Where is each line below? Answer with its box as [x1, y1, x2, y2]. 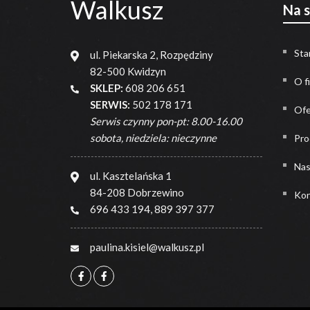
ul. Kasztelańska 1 [89, 170, 172, 182]
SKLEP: [89, 82, 123, 94]
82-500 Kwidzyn [89, 65, 166, 77]
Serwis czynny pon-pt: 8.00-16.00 [89, 115, 242, 127]
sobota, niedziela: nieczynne [89, 131, 217, 144]
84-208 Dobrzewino [89, 186, 184, 199]
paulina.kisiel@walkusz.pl [89, 241, 204, 253]
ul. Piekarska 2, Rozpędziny [89, 48, 213, 61]
